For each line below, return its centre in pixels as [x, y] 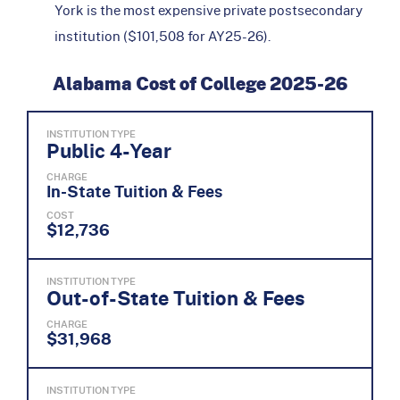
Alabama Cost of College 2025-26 [200, 83]
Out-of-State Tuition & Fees [175, 297]
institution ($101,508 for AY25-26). [162, 35]
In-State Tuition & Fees [134, 191]
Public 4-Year [109, 150]
